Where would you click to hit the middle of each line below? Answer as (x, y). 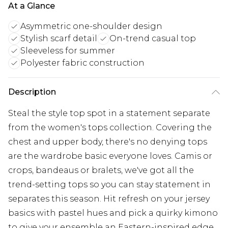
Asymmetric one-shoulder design (91, 26)
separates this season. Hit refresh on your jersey (109, 199)
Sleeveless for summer (68, 51)
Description (32, 92)
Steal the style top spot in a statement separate (109, 113)
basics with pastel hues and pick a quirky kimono (113, 213)
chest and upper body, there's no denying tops (108, 142)
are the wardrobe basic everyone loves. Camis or (110, 156)
